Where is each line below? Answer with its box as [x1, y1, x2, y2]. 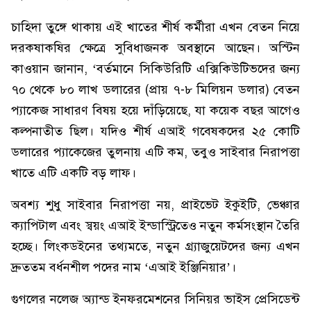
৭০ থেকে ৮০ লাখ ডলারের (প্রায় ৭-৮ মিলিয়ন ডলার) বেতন [11, 82, 300, 97]
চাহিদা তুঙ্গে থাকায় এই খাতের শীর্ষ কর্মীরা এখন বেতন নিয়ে [11, 19, 300, 35]
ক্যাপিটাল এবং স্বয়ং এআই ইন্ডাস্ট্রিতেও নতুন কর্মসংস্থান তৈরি [11, 218, 300, 233]
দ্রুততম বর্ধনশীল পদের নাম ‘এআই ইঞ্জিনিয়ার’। [11, 260, 236, 275]
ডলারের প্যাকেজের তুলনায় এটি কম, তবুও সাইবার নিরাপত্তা [11, 144, 300, 160]
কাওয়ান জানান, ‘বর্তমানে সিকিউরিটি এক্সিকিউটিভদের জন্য [11, 61, 300, 76]
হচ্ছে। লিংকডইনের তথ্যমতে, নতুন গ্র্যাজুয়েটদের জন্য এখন [11, 239, 300, 254]
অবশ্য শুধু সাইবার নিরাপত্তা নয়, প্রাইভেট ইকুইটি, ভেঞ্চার [11, 197, 300, 212]
